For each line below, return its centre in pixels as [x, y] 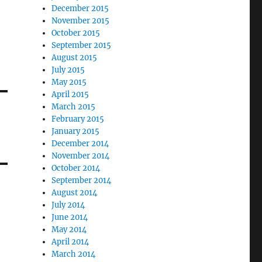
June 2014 [70, 217]
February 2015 [78, 119]
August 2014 [75, 192]
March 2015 [74, 106]
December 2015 [80, 8]
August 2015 [75, 57]
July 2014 [68, 205]
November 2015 [81, 20]
